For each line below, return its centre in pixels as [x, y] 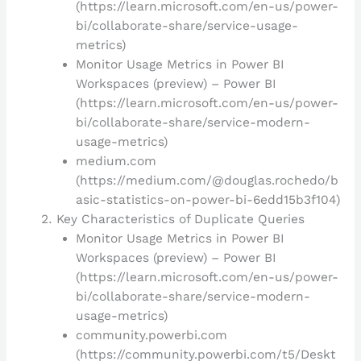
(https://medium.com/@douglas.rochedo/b [207, 180]
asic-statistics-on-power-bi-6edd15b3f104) [207, 199]
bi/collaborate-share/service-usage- [187, 25]
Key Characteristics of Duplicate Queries [181, 219]
